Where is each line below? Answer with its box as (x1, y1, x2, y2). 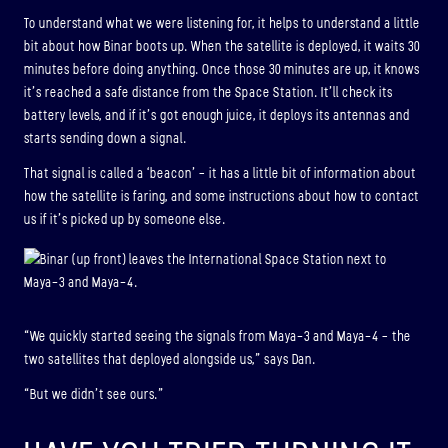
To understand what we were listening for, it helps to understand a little (24, 16, 420, 32)
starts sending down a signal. (24, 131, 187, 147)
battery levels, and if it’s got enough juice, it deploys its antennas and (24, 108, 410, 124)
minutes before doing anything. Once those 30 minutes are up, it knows (24, 62, 420, 78)
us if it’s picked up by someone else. (24, 211, 226, 227)
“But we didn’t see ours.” (24, 386, 164, 402)
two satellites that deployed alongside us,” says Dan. (24, 352, 316, 368)
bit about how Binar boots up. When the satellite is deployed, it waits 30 (24, 39, 420, 55)
